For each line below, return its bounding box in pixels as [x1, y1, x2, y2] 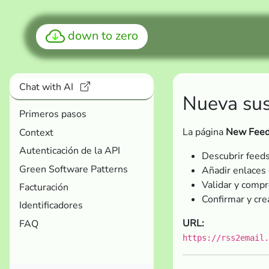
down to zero [68, 28, 138, 44]
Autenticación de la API [19, 144, 120, 158]
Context [19, 125, 53, 139]
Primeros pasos [19, 107, 86, 121]
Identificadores [19, 199, 83, 213]
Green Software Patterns [19, 162, 128, 176]
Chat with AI [19, 80, 76, 94]
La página [183, 125, 226, 139]
